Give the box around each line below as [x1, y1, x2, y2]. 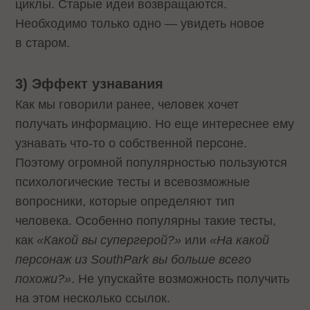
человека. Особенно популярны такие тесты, [15, 214, 277, 228]
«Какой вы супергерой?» [37, 233, 182, 248]
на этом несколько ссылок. [15, 291, 171, 306]
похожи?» [15, 272, 72, 286]
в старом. [15, 36, 71, 51]
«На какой [210, 233, 270, 248]
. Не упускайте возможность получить [71, 272, 290, 286]
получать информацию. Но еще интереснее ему [15, 117, 295, 131]
